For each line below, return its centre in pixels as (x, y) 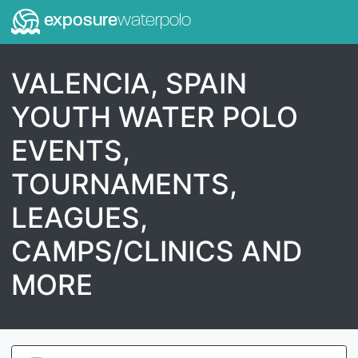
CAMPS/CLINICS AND (157, 251)
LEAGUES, (80, 217)
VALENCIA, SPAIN (129, 83)
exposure (78, 22)
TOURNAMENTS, (124, 183)
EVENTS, (71, 150)
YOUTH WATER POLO (155, 116)
